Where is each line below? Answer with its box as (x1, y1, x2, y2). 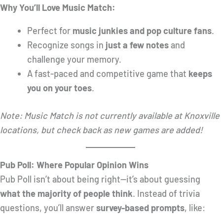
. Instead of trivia (133, 188, 200, 199)
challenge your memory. (27, 53, 121, 65)
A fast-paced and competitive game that (27, 68, 188, 79)
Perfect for (27, 25, 73, 36)
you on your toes (27, 82, 92, 93)
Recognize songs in (27, 39, 106, 50)
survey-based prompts (96, 202, 184, 214)
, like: (184, 202, 205, 214)
